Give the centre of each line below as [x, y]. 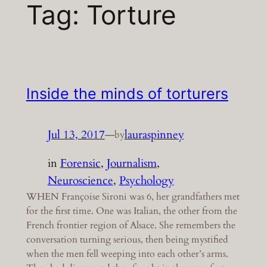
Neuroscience [80, 181]
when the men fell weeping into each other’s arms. [127, 254]
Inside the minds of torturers [127, 94]
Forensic [80, 164]
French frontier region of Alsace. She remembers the [131, 226]
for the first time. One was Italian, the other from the [131, 211]
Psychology [146, 181]
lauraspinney [154, 134]
